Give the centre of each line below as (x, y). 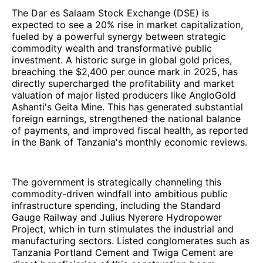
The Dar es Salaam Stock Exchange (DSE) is (110, 13)
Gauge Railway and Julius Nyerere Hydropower (117, 217)
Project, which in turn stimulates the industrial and (123, 229)
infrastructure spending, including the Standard (116, 205)
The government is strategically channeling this (117, 182)
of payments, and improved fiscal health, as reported (130, 130)
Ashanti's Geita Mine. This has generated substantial (127, 107)
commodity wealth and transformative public (112, 48)
